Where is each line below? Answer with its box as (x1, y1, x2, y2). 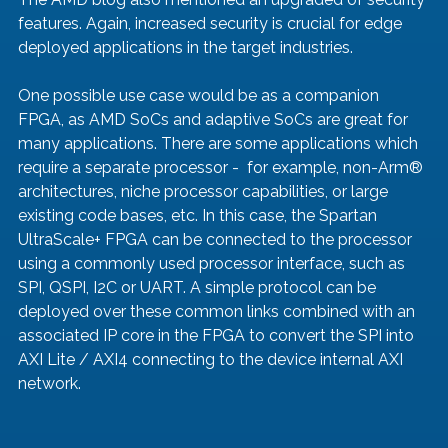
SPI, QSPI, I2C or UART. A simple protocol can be (18, 278, 380, 298)
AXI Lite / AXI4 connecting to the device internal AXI (18, 350, 407, 370)
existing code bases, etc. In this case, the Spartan (18, 206, 381, 226)
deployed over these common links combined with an (18, 302, 419, 322)
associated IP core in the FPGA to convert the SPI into (18, 326, 418, 346)
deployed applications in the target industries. (18, 38, 357, 58)
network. (18, 374, 81, 394)
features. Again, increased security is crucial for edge (18, 14, 406, 34)
